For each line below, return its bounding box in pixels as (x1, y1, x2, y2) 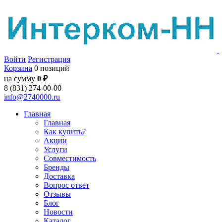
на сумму (4, 74, 37, 83)
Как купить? (44, 127, 86, 136)
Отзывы (44, 190, 71, 198)
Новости (44, 208, 73, 216)
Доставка (44, 172, 75, 180)
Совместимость (44, 154, 96, 163)
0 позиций (32, 64, 69, 72)
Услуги (44, 145, 67, 154)
